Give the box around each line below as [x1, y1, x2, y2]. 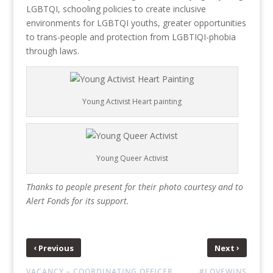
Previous [36, 243, 74, 254]
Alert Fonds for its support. [26, 195, 129, 207]
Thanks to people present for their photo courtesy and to [26, 181, 243, 193]
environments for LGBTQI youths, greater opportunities [26, 17, 246, 29]
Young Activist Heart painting [82, 96, 182, 107]
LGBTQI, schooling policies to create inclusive [26, 3, 206, 15]
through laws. [26, 45, 79, 57]
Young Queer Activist [96, 153, 168, 164]
